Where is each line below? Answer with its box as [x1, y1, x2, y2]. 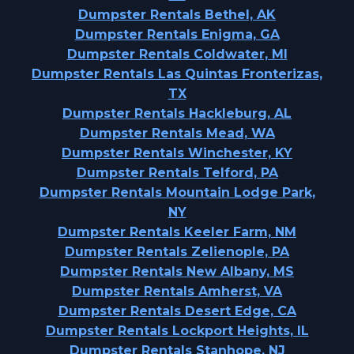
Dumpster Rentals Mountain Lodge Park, [39, 185, 315, 200]
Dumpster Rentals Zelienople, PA [65, 244, 289, 259]
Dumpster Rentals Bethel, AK [78, 7, 276, 22]
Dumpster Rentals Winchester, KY [62, 145, 292, 160]
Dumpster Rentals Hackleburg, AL [62, 106, 292, 121]
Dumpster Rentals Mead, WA [79, 126, 275, 141]
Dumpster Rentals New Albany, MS [60, 264, 294, 279]
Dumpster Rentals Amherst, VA [72, 284, 282, 299]
